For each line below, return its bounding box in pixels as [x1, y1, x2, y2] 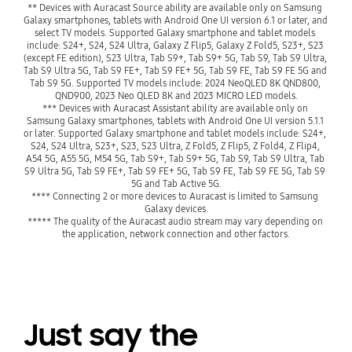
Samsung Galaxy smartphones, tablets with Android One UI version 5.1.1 [26, 114, 324, 126]
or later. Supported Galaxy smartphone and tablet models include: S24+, [24, 126, 326, 139]
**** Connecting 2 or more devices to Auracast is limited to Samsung [31, 189, 318, 202]
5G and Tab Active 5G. [130, 177, 222, 189]
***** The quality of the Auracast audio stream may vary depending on [27, 214, 323, 227]
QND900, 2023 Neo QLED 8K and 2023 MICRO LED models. [54, 89, 298, 101]
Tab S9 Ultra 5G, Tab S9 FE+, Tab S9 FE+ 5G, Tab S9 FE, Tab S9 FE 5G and [23, 64, 327, 76]
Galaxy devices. [144, 202, 208, 214]
